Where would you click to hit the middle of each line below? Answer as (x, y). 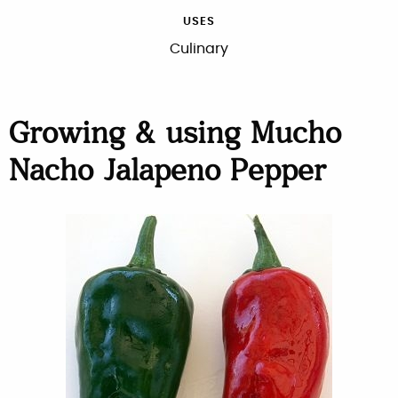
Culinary (199, 48)
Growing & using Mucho (175, 136)
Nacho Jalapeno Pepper (167, 173)
